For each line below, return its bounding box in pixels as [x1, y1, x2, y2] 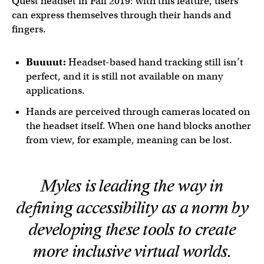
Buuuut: [26, 56, 66, 68]
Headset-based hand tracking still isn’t [66, 56, 243, 68]
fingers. [12, 23, 46, 35]
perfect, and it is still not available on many [26, 70, 223, 82]
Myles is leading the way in [41, 177, 223, 195]
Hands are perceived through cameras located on [26, 105, 250, 118]
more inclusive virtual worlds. [33, 243, 231, 260]
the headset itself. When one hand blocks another [26, 120, 251, 132]
